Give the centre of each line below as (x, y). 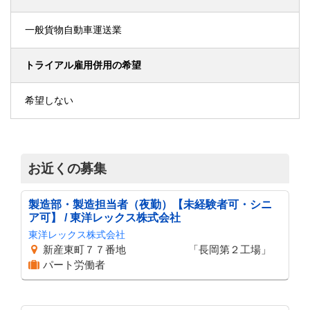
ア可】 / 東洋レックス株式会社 (104, 218)
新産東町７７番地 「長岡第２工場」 (157, 249)
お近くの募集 (67, 168)
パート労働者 (74, 265)
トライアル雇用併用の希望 (83, 65)
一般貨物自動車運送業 (73, 30)
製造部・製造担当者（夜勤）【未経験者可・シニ (150, 204)
